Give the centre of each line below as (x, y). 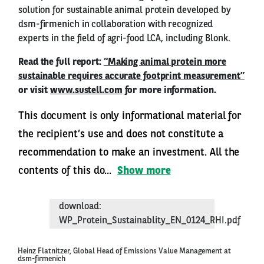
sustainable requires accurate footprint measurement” (131, 76)
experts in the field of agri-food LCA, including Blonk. (124, 39)
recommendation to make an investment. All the (129, 152)
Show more (144, 171)
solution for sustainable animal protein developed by (125, 10)
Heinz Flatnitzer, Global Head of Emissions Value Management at (124, 251)
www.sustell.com (86, 90)
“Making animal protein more (165, 62)
